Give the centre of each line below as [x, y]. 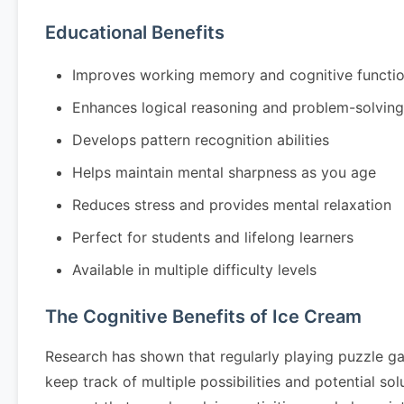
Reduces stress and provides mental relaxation [232, 205]
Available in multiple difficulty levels [194, 270]
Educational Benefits [135, 32]
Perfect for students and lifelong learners [213, 237]
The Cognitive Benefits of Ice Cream [203, 317]
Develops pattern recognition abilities [201, 140]
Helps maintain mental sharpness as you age [224, 172]
